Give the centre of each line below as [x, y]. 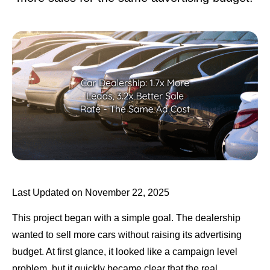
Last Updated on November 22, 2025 [91, 192]
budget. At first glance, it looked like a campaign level [125, 252]
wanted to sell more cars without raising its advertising [127, 235]
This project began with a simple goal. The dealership [126, 218]
